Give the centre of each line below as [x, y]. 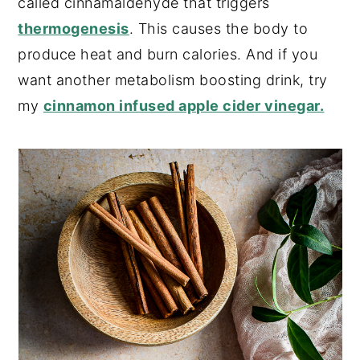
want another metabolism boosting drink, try [173, 80]
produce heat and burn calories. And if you [168, 54]
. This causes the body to [219, 28]
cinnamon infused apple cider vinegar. [184, 105]
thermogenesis [74, 28]
